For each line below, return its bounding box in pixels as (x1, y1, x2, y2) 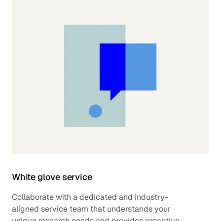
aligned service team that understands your (12, 204, 171, 215)
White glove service (12, 171, 92, 183)
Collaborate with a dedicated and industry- (12, 192, 168, 203)
